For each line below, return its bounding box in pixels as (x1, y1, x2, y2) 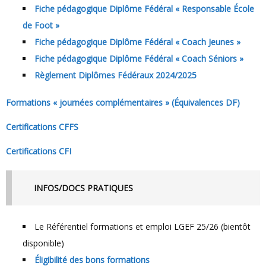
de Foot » (23, 20, 59, 31)
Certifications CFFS (11, 121, 78, 133)
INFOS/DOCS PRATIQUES (36, 182, 133, 194)
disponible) (23, 237, 64, 249)
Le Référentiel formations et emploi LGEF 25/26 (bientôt (34, 220, 251, 232)
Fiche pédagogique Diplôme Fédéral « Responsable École (34, 3, 254, 15)
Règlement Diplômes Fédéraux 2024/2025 (34, 69, 197, 81)
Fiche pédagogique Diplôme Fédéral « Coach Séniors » (34, 53, 243, 65)
